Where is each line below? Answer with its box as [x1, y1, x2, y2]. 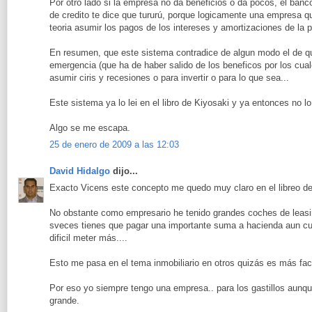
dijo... [110, 165, 138, 176]
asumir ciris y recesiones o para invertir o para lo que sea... [49, 72, 289, 83]
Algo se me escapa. [49, 122, 130, 133]
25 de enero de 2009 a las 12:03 [49, 139, 179, 150]
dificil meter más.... [49, 233, 127, 244]
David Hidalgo [49, 165, 110, 176]
